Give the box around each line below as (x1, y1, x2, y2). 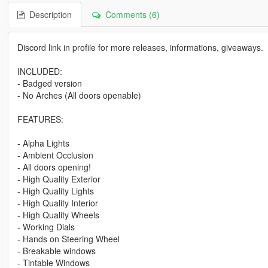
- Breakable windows (17, 244, 96, 257)
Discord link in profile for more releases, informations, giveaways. (17, 41, 263, 53)
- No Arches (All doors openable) (17, 89, 141, 101)
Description (24, 8, 72, 20)
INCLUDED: (17, 65, 62, 77)
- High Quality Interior (17, 196, 98, 209)
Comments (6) (100, 8, 160, 20)
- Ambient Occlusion (17, 148, 93, 161)
